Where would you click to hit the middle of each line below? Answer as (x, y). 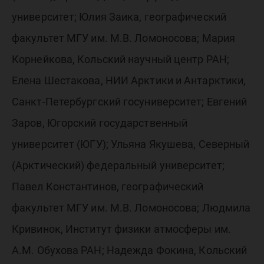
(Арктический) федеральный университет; (118, 165)
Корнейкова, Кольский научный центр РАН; (121, 59)
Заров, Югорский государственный (100, 123)
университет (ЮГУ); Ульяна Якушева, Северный (131, 144)
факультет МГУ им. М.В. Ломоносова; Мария (124, 38)
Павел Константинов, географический (108, 187)
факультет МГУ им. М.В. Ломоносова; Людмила (131, 208)
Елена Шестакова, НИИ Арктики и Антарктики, (129, 80)
